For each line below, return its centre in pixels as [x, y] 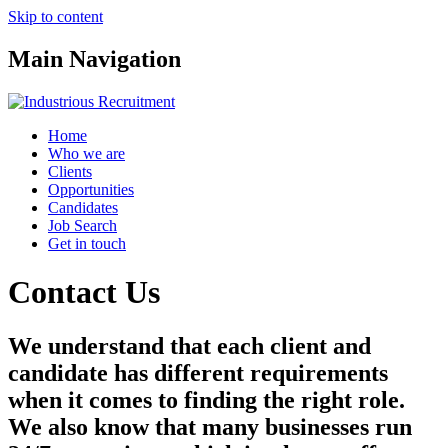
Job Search [82, 225]
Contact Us [84, 292]
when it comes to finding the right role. [206, 399]
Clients [70, 171]
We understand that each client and [189, 345]
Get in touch [87, 243]
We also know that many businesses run [210, 426]
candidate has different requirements [198, 372]
